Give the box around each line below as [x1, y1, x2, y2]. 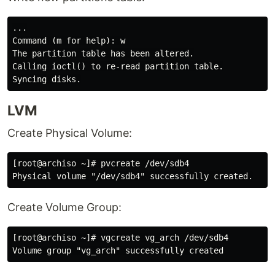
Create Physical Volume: [7, 126, 132, 139]
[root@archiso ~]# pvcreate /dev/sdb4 [12, 158, 189, 168]
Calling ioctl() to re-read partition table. [12, 61, 223, 71]
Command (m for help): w [12, 36, 125, 45]
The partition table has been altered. [12, 48, 194, 58]
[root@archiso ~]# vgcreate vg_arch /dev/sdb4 [12, 233, 228, 242]
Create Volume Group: [7, 201, 122, 214]
